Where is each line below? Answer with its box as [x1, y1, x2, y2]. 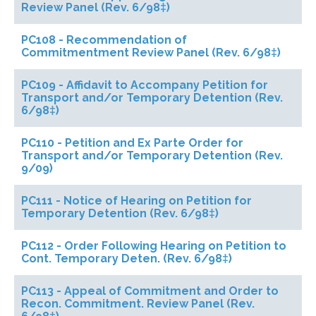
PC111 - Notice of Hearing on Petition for [21, 194, 252, 207]
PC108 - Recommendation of [21, 33, 187, 47]
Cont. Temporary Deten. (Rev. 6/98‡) [21, 252, 232, 265]
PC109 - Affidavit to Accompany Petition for [21, 78, 268, 92]
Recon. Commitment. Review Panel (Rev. [21, 297, 255, 310]
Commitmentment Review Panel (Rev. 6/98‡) [21, 46, 281, 59]
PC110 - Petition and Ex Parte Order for [21, 136, 243, 150]
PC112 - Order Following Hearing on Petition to [21, 239, 286, 253]
